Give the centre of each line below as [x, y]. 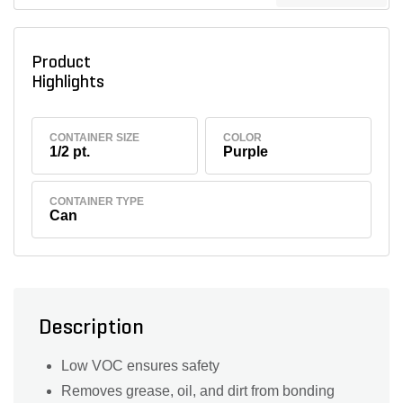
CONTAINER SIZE [95, 137]
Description [91, 329]
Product [61, 63]
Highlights [71, 83]
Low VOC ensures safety [140, 366]
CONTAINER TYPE [97, 202]
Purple [246, 151]
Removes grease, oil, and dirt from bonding [198, 391]
